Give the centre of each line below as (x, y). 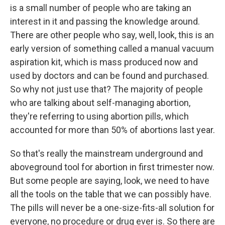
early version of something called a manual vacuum (112, 48)
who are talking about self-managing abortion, (100, 103)
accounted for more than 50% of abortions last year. (113, 130)
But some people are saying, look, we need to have (110, 181)
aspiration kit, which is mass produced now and (104, 62)
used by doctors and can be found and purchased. (109, 76)
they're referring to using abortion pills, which (99, 116)
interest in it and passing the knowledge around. (105, 21)
